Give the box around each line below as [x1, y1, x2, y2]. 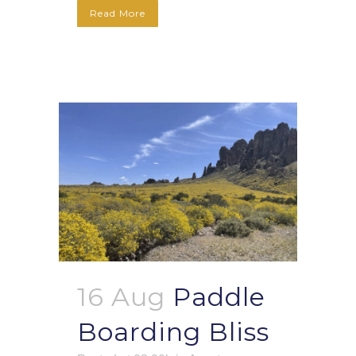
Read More [90, 7, 145, 20]
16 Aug [77, 281, 165, 313]
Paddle [172, 281, 265, 313]
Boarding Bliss [77, 316, 269, 348]
